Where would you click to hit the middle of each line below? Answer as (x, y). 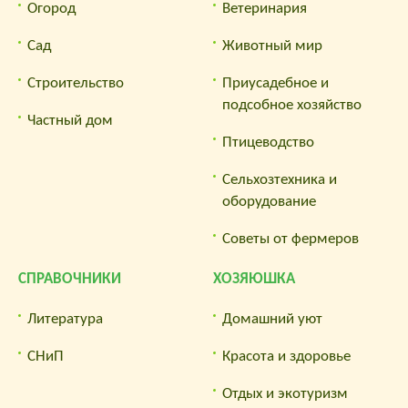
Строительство (76, 83)
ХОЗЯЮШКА (254, 279)
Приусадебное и (275, 83)
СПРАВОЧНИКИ (70, 279)
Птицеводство (268, 142)
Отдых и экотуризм (285, 393)
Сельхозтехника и (280, 179)
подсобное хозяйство (292, 105)
